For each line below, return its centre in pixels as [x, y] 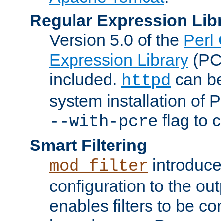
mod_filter [99, 166]
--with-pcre [104, 122]
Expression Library [119, 59]
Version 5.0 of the [116, 40]
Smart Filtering [88, 145]
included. [85, 79]
